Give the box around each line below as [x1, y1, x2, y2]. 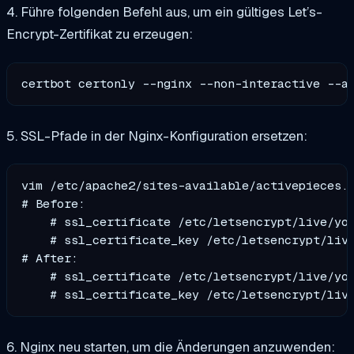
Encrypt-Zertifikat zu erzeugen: [6, 25, 193, 43]
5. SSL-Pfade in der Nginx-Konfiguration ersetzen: [6, 127, 307, 145]
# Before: [21, 195, 86, 212]
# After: [21, 250, 79, 266]
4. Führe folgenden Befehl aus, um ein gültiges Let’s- [6, 3, 322, 21]
